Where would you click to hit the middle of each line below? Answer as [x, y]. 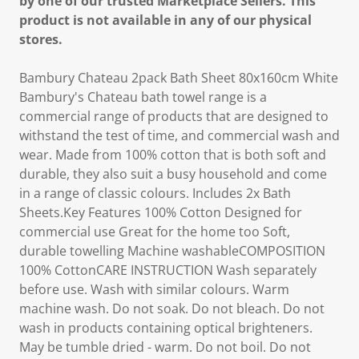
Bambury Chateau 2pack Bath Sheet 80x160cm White [179, 78]
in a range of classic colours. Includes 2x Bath [155, 193]
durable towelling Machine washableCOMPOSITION [172, 251]
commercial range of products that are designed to [174, 116]
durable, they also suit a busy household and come [173, 174]
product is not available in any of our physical [165, 20]
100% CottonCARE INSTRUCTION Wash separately [168, 270]
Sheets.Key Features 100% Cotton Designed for [161, 212]
